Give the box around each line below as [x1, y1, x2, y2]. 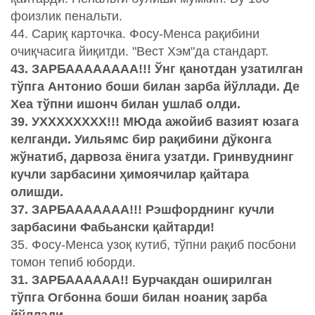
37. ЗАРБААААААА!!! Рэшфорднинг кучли [11, 202, 274, 217]
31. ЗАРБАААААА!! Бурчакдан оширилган [11, 273, 272, 288]
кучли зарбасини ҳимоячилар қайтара [11, 167, 249, 182]
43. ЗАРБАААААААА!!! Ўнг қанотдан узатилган [11, 62, 303, 77]
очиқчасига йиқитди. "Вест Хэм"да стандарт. [11, 44, 269, 59]
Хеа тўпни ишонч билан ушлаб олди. [11, 97, 240, 112]
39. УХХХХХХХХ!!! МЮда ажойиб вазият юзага [11, 115, 299, 129]
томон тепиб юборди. [11, 255, 136, 270]
